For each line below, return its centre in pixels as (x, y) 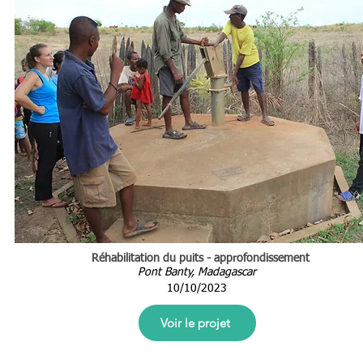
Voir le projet (195, 323)
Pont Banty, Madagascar (197, 272)
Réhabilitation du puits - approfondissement (200, 258)
